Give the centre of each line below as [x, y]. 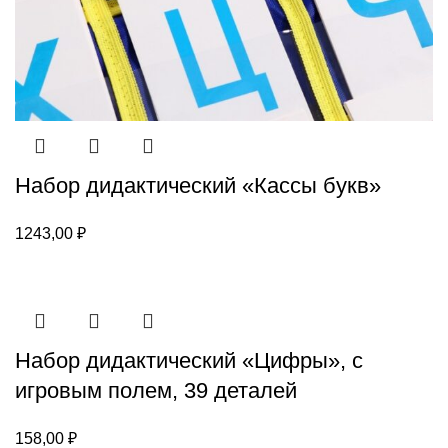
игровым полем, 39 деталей [156, 390]
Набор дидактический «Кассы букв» [198, 185]
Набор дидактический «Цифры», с [189, 360]
